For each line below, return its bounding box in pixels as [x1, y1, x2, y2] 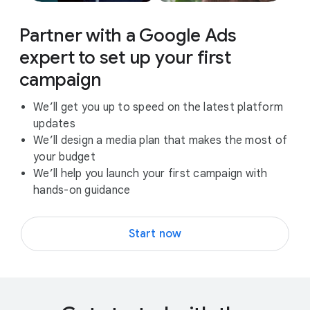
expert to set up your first [19, 46, 231, 69]
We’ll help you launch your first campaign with [33, 166, 268, 181]
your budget [33, 149, 95, 164]
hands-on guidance [33, 183, 131, 197]
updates [33, 116, 75, 131]
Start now [129, 226, 181, 241]
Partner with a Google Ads [19, 24, 237, 46]
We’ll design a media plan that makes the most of [33, 133, 287, 147]
